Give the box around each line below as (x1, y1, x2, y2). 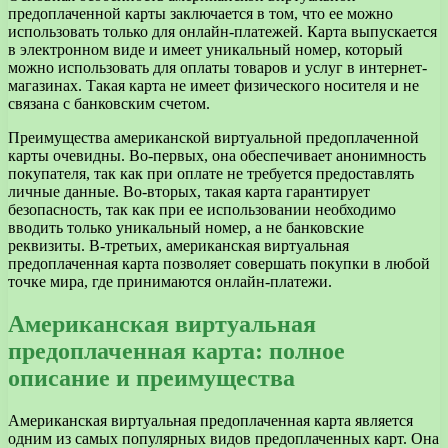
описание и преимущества (8, 365, 295, 392)
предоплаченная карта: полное (8, 338, 345, 365)
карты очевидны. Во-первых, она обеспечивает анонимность (8, 147, 426, 165)
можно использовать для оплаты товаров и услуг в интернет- (8, 59, 427, 77)
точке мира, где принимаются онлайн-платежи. (8, 273, 332, 291)
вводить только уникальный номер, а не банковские (8, 219, 364, 237)
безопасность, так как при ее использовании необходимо (8, 201, 396, 219)
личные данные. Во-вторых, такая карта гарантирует (8, 183, 370, 201)
